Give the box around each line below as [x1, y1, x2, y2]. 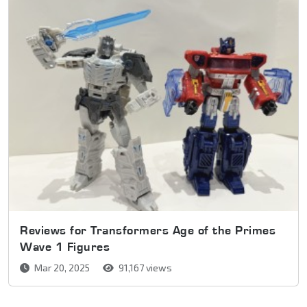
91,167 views [116, 262, 172, 274]
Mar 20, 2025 [32, 262, 92, 274]
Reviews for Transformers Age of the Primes [20, 223, 275, 238]
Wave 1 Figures [20, 239, 110, 254]
